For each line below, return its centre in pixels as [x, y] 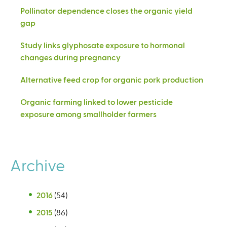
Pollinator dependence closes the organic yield [106, 10]
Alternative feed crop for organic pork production [112, 79]
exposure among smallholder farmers [88, 113]
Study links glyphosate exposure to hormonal [103, 45]
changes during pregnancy [70, 57]
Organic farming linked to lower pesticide [97, 101]
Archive [37, 164]
